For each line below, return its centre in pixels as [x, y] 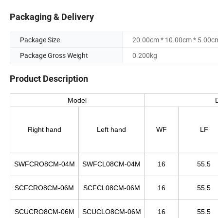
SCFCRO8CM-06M [44, 188]
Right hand [44, 130]
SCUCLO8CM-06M [111, 212]
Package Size [40, 40]
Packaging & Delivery [52, 17]
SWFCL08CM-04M [111, 164]
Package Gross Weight [54, 55]
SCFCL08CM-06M [111, 188]
